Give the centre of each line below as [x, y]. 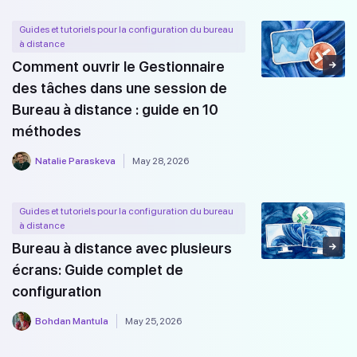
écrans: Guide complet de [98, 270]
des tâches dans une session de [120, 88]
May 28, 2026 [161, 161]
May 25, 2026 [153, 322]
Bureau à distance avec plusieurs [122, 249]
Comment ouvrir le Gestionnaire [118, 67]
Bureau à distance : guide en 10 [115, 110]
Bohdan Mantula [72, 322]
